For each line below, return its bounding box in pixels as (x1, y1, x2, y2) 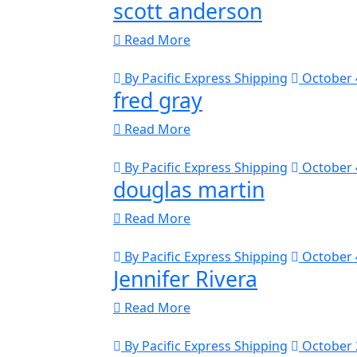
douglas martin (113, 174, 265, 204)
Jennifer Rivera (113, 263, 257, 293)
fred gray (113, 84, 202, 115)
